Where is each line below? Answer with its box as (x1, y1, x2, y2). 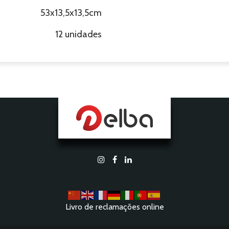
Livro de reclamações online (65, 202, 164, 212)
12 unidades (55, 29, 102, 40)
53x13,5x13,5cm (40, 7, 102, 18)
